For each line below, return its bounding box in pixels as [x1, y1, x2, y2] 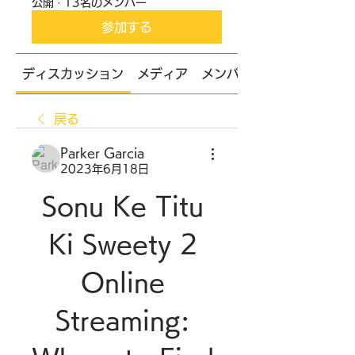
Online [80, 269, 165, 295]
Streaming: [55, 307, 189, 333]
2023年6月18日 [60, 163, 149, 174]
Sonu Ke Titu [41, 193, 204, 219]
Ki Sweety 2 [48, 231, 197, 257]
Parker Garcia [60, 147, 144, 159]
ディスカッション [22, 67, 124, 80]
